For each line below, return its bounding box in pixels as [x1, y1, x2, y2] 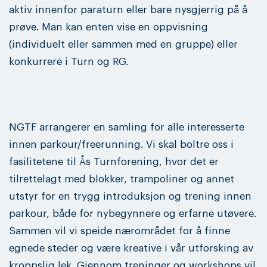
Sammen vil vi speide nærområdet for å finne [9, 225, 230, 236]
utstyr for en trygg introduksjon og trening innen [9, 191, 252, 201]
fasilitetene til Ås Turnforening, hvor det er [9, 156, 219, 167]
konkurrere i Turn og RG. [9, 56, 128, 67]
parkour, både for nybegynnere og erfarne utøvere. [9, 208, 256, 219]
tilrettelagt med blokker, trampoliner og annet [9, 173, 234, 184]
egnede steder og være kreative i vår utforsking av [9, 243, 253, 253]
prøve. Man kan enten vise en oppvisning [9, 21, 208, 32]
